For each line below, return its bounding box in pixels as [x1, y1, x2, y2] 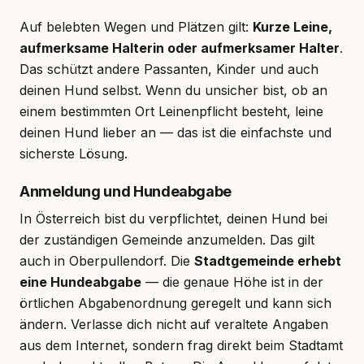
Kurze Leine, [253, 18, 332, 35]
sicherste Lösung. [19, 145, 128, 162]
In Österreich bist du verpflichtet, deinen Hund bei [19, 210, 327, 227]
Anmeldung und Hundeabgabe [19, 182, 232, 200]
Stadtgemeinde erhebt [194, 252, 341, 269]
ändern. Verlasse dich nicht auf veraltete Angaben [19, 315, 328, 332]
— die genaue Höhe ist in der [141, 273, 323, 290]
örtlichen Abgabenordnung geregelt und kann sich [19, 294, 331, 311]
